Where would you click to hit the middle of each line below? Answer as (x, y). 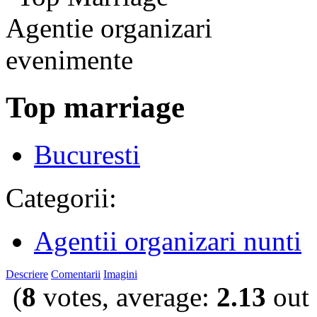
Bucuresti (87, 154)
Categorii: (61, 197)
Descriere (27, 274)
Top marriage (95, 108)
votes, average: (126, 296)
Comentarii (76, 274)
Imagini (120, 274)
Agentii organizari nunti (168, 241)
